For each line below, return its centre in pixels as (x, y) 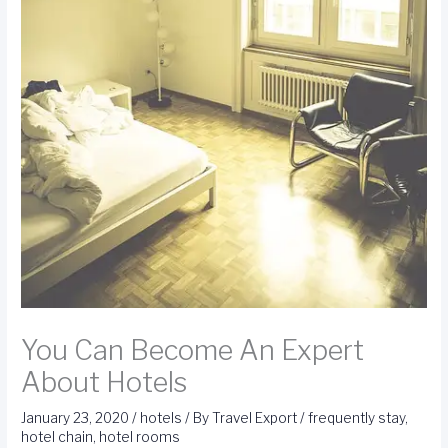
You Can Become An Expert (193, 351)
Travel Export (256, 418)
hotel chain (57, 437)
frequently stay (357, 418)
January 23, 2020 (77, 418)
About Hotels (104, 383)
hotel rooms (140, 437)
